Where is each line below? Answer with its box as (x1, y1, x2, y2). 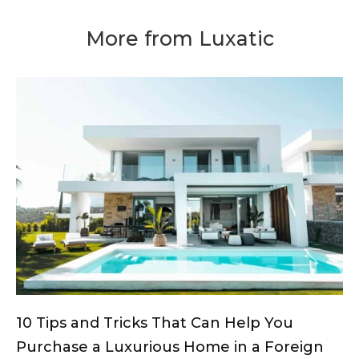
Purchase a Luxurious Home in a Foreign (16, 337, 324, 356)
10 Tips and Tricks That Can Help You (16, 313, 293, 332)
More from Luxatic (85, 26, 274, 50)
